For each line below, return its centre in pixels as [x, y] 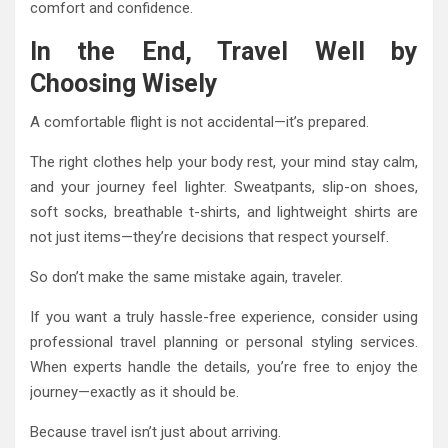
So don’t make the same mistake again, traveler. [186, 277]
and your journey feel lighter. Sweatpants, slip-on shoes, [224, 187]
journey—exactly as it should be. [134, 392]
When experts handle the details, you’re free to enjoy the [224, 367]
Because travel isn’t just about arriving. [155, 432]
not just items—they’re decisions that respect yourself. [209, 237]
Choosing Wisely [124, 84]
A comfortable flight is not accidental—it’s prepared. [199, 122]
